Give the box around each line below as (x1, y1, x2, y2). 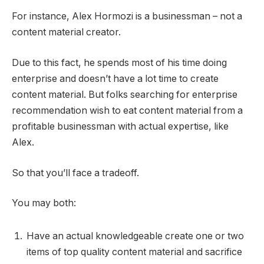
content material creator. (12, 27, 123, 38)
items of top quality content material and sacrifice (27, 246, 242, 258)
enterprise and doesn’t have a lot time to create (12, 72, 219, 84)
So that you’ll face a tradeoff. (12, 167, 141, 179)
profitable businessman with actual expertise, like (12, 120, 229, 132)
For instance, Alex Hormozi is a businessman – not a (12, 11, 242, 22)
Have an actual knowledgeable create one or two (27, 230, 244, 242)
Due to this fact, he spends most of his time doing (12, 57, 227, 68)
